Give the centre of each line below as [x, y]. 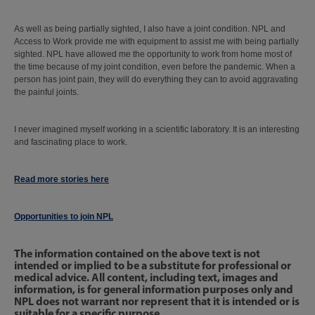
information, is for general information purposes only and [154, 289]
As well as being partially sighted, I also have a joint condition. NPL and [150, 29]
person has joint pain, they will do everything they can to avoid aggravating [156, 79]
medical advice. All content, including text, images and [146, 277]
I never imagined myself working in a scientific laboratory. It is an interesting [157, 129]
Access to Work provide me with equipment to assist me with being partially [156, 41]
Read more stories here [62, 179]
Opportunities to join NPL [64, 217]
